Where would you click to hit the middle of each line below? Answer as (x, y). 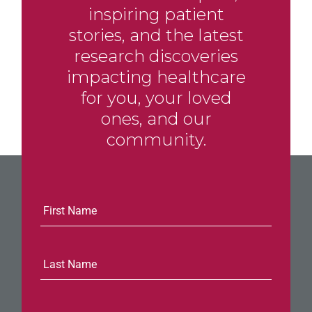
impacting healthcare (156, 77)
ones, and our (156, 118)
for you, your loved (156, 97)
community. (156, 139)
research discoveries (156, 56)
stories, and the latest (156, 35)
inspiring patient (156, 14)
